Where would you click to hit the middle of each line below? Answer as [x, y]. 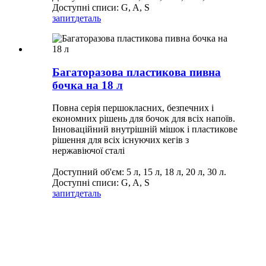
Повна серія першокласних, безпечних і [133, 108]
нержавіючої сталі [88, 151]
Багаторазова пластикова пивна [137, 72]
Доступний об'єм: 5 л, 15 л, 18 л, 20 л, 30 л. [139, 172]
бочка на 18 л [88, 85]
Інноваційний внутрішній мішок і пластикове [145, 129]
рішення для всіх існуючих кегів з [121, 140]
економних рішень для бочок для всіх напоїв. [144, 119]
